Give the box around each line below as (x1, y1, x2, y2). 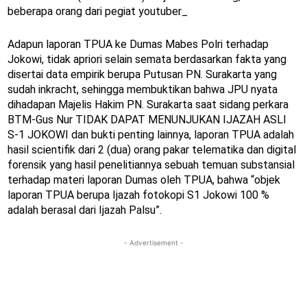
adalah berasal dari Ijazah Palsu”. (8, 204, 162, 217)
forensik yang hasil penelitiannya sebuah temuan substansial (8, 158, 295, 172)
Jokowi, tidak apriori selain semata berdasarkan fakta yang (8, 53, 286, 66)
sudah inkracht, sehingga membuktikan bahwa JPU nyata (8, 83, 278, 97)
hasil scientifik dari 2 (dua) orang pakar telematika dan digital (8, 143, 296, 157)
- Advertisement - (123, 238, 184, 247)
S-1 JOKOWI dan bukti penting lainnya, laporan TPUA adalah (8, 128, 294, 142)
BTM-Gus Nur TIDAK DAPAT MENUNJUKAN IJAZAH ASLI (8, 113, 286, 127)
